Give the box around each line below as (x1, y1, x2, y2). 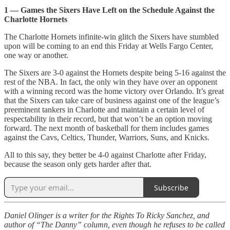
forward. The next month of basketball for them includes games (4, 124, 209, 133)
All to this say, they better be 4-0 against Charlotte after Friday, (4, 150, 206, 160)
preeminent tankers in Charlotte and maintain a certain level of (4, 105, 204, 114)
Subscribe (154, 182, 188, 193)
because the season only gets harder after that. (4, 160, 151, 169)
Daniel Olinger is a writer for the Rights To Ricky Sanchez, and (4, 211, 209, 220)
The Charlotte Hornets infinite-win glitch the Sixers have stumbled (4, 32, 219, 42)
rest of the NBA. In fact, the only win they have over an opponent (4, 78, 217, 87)
